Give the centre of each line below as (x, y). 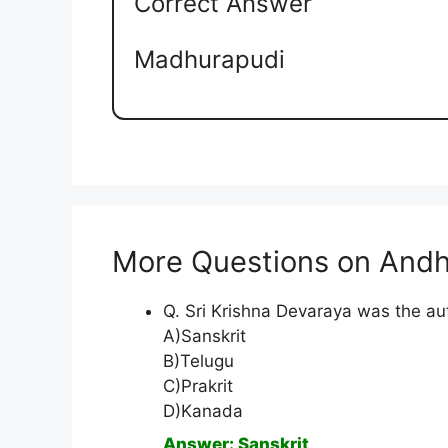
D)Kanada (203, 411)
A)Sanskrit (204, 336)
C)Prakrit (198, 386)
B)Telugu (198, 361)
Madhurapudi (209, 59)
